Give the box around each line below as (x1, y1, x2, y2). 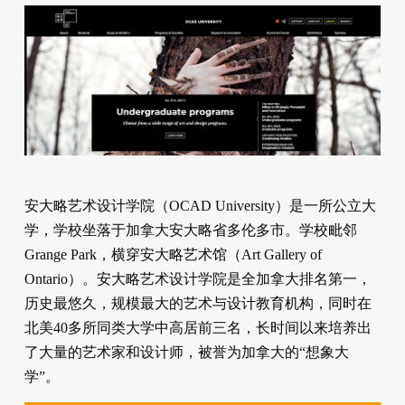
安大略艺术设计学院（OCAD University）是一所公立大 (24, 198, 376, 214)
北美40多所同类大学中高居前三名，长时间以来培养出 (24, 320, 372, 336)
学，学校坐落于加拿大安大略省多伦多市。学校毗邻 (24, 222, 357, 239)
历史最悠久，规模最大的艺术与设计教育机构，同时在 (24, 296, 372, 312)
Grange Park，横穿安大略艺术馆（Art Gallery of (24, 247, 322, 263)
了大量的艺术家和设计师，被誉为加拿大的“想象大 (24, 344, 349, 361)
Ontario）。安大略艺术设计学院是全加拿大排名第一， (24, 271, 372, 287)
